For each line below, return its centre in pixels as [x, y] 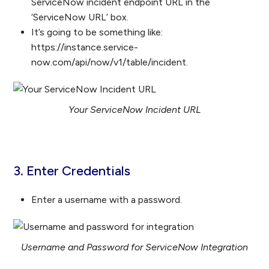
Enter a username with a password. [107, 200]
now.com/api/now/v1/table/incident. [110, 62]
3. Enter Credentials [72, 171]
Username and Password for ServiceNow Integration [134, 247]
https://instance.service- [85, 47]
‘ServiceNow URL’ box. [80, 17]
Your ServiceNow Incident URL [134, 110]
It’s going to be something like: [97, 32]
